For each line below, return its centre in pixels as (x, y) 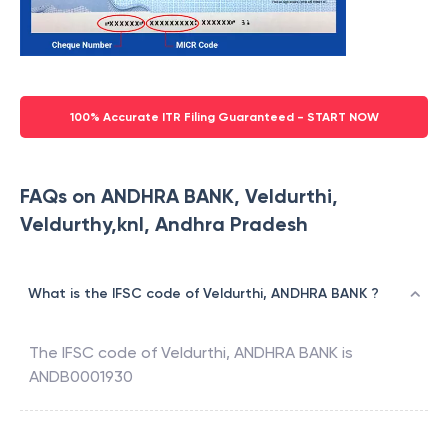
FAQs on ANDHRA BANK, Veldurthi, (179, 196)
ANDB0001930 (81, 377)
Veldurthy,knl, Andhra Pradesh (164, 224)
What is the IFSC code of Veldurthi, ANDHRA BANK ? (203, 294)
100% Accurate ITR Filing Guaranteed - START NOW (224, 117)
